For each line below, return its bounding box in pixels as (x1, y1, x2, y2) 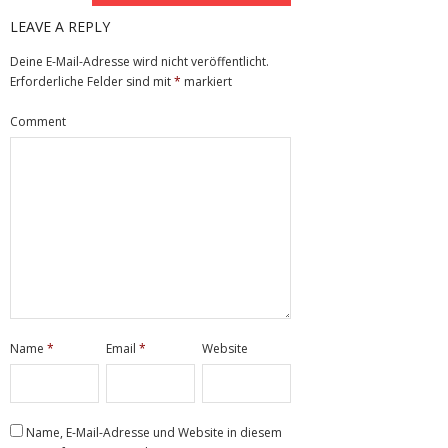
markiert (181, 73, 232, 91)
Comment (10, 113, 66, 131)
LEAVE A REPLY (10, 17, 110, 37)
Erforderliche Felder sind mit (10, 73, 174, 91)
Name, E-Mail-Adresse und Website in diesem (26, 424, 282, 442)
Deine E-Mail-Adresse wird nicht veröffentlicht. (10, 53, 269, 71)
